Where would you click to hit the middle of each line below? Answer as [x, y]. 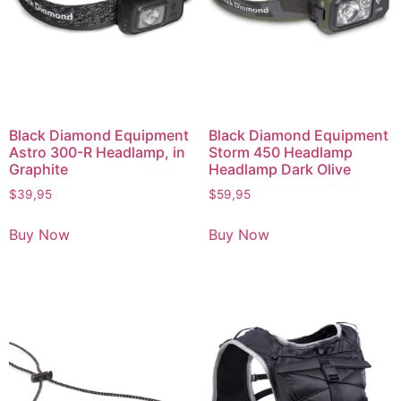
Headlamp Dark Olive [279, 170]
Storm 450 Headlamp [280, 153]
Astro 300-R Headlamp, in [97, 153]
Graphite [38, 170]
